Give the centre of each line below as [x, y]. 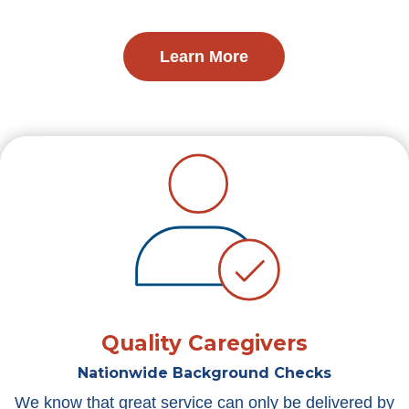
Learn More [204, 57]
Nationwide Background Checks [204, 373]
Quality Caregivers [204, 343]
